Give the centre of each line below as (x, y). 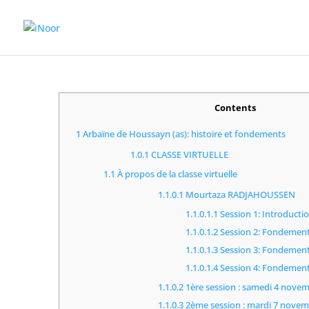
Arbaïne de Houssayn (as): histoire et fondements (183, 134)
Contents (235, 107)
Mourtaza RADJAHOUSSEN (240, 195)
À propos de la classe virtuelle (176, 174)
